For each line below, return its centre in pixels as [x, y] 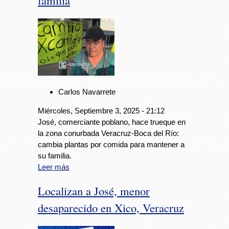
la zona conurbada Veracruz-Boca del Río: [108, 133]
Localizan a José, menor [94, 190]
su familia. [55, 156]
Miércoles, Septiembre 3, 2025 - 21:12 [101, 111]
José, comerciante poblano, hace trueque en [112, 122]
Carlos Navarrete [87, 92]
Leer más [54, 167]
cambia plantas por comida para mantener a [111, 145]
